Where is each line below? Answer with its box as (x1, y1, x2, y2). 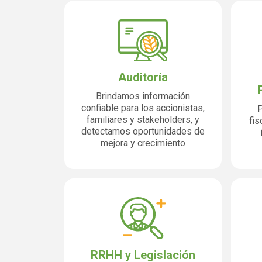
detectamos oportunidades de (81, 126, 205, 137)
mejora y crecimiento (101, 137, 185, 149)
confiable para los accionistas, (81, 102, 205, 113)
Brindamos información (96, 91, 190, 102)
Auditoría (118, 70, 168, 84)
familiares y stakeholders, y (87, 114, 199, 125)
